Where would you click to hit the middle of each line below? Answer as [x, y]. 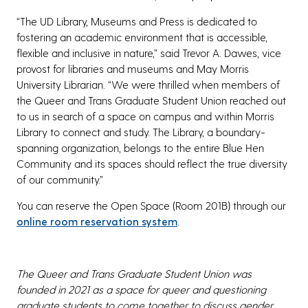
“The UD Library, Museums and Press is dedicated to [137, 21]
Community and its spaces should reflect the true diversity [152, 163]
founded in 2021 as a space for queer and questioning [141, 289]
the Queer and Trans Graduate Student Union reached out [151, 100]
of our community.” [60, 179]
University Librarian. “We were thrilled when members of [148, 84]
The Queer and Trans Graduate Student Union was [134, 273]
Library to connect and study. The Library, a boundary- [141, 131]
